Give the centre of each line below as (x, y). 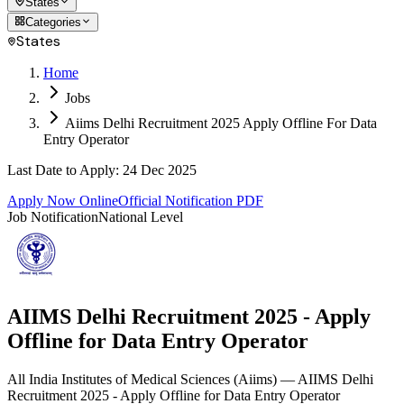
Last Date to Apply (61, 170)
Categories (53, 22)
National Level (141, 217)
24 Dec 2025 (160, 170)
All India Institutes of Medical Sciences (120, 379)
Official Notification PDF (191, 201)
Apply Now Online (63, 201)
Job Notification (53, 217)
